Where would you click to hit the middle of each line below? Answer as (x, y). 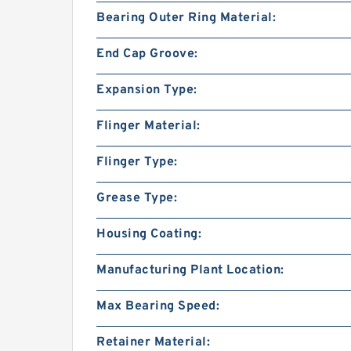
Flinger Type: (137, 162)
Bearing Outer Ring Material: (186, 18)
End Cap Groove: (147, 54)
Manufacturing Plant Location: (190, 270)
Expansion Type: (147, 90)
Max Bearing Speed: (158, 306)
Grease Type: (137, 198)
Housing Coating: (149, 234)
